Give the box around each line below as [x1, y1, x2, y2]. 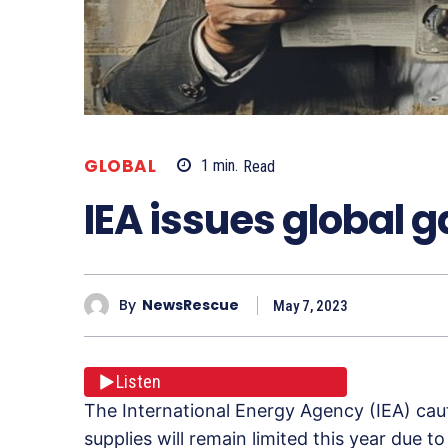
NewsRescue [142, 295, 239, 316]
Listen [116, 371, 161, 393]
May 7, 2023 [273, 296, 348, 315]
